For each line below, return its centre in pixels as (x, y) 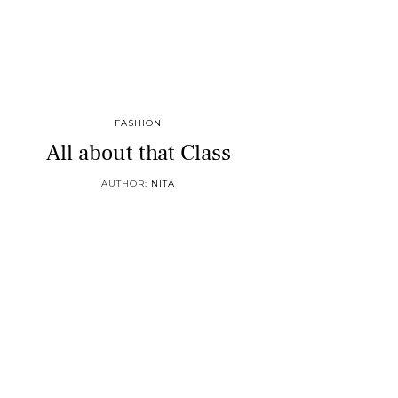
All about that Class (138, 153)
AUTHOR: (127, 183)
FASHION (139, 123)
